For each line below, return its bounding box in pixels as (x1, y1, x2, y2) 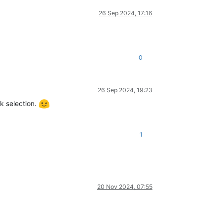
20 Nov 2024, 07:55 (97, 183, 152, 190)
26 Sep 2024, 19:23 (98, 86, 152, 94)
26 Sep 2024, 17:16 (99, 9, 152, 17)
